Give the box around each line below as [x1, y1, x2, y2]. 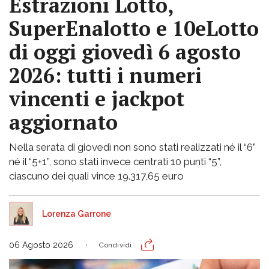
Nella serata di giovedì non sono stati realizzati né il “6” [9, 141, 256, 154]
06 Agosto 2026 [9, 240, 73, 250]
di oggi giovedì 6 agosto [9, 38, 241, 66]
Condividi [99, 241, 132, 250]
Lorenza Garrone [42, 209, 111, 219]
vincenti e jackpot [9, 85, 184, 113]
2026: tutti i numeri [9, 62, 202, 89]
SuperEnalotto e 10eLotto [9, 15, 259, 43]
